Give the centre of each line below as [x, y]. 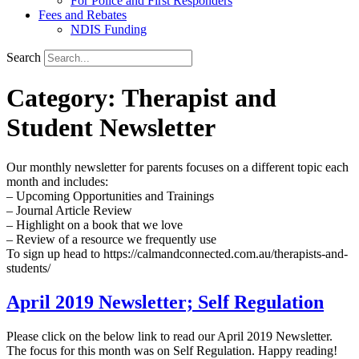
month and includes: [57, 181]
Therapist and [199, 98]
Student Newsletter [111, 128]
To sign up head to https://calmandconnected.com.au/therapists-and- [177, 253]
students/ [28, 268]
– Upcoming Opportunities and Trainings [110, 196]
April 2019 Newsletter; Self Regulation [165, 302]
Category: [64, 98]
